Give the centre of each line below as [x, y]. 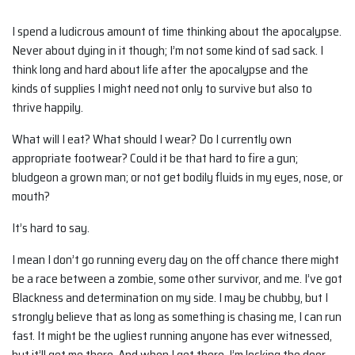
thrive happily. [48, 107]
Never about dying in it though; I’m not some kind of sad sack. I [168, 50]
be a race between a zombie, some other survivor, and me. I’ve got [177, 278]
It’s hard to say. [51, 227]
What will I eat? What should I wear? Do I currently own [152, 139]
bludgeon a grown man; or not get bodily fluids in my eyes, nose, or [177, 177]
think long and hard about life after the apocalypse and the [160, 69]
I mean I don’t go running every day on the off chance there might [176, 259]
